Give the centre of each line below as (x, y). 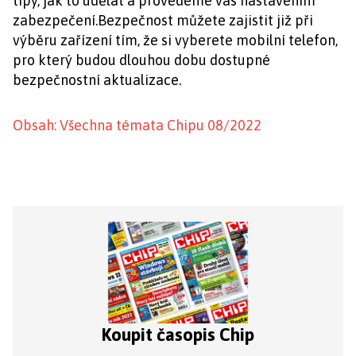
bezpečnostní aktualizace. (97, 80)
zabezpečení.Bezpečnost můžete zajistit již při (163, 20)
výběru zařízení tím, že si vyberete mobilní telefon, (175, 40)
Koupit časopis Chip (178, 335)
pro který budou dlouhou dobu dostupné (141, 60)
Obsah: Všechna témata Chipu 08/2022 (137, 125)
